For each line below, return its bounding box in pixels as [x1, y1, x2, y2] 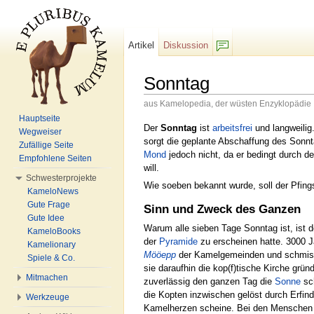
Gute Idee [27, 213, 64, 223]
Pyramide [159, 235, 198, 247]
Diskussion [163, 40, 209, 50]
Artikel [128, 40, 155, 50]
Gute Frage [27, 200, 70, 210]
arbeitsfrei [212, 122, 252, 133]
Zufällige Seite [19, 140, 74, 150]
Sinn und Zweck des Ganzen [144, 202, 301, 216]
